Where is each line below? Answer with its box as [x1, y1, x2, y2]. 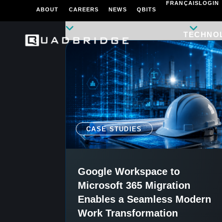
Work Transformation [78, 208, 178, 219]
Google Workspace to [78, 166, 180, 177]
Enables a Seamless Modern [78, 194, 211, 205]
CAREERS [68, 6, 99, 12]
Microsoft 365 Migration [78, 180, 190, 191]
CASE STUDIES [86, 125, 142, 133]
